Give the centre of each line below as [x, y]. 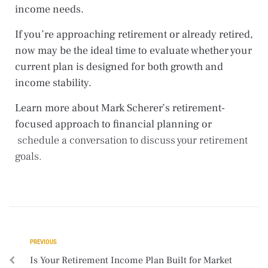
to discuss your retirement [188, 140]
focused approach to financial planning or [115, 124]
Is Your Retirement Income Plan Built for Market [131, 260]
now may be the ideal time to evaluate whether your [133, 50]
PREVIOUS [43, 242]
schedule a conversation [72, 140]
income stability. [53, 83]
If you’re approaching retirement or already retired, [134, 34]
